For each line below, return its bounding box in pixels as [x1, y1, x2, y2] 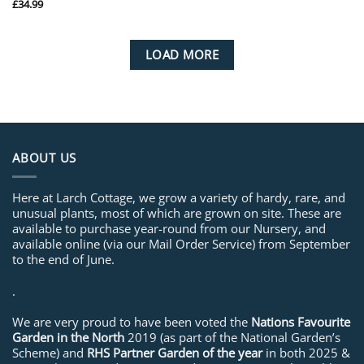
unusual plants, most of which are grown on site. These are [12, 204, 341, 221]
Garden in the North [12, 329, 124, 346]
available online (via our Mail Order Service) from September [12, 235, 350, 252]
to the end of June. [12, 250, 115, 267]
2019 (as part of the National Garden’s [124, 329, 340, 346]
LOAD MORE [145, 46, 219, 63]
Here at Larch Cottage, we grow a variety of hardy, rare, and [12, 188, 345, 206]
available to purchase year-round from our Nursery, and [12, 219, 326, 236]
